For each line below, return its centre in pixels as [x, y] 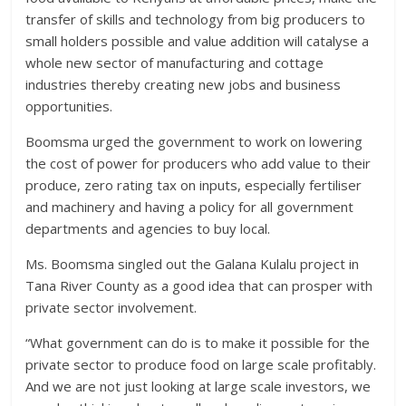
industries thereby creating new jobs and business [184, 84]
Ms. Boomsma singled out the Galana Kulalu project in [193, 263]
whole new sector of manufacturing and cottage [175, 62]
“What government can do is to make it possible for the [198, 342]
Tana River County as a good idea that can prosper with [199, 285]
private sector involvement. [111, 307]
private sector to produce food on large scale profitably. [201, 364]
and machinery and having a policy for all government [190, 206]
